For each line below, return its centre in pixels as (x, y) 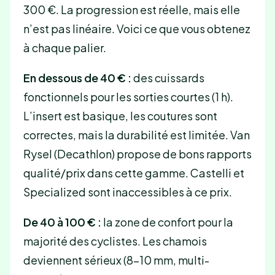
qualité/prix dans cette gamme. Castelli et (134, 173)
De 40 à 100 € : (62, 222)
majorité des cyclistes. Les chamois (115, 241)
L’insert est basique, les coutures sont (120, 116)
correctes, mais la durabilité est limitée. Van (136, 135)
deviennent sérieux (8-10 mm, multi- (116, 260)
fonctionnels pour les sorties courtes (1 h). (128, 97)
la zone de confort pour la (167, 222)
